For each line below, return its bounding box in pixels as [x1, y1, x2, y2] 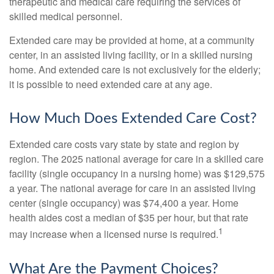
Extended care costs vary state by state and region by [9, 137, 239, 152]
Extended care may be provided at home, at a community [9, 33, 254, 48]
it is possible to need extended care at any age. [9, 77, 212, 92]
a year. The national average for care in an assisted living [9, 181, 256, 196]
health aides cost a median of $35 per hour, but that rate [9, 210, 248, 225]
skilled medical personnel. [9, 9, 122, 24]
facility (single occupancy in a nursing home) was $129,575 [9, 166, 265, 181]
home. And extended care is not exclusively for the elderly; [9, 62, 261, 77]
